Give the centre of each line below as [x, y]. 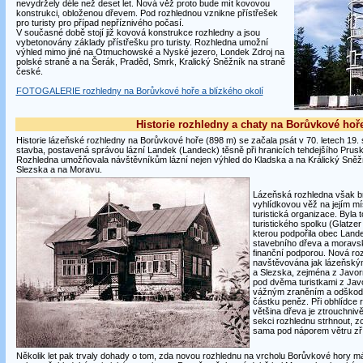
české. [29, 71]
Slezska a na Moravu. [59, 169]
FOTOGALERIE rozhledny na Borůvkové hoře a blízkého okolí [139, 91]
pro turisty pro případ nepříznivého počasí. [100, 23]
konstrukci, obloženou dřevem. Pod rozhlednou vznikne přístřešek [147, 13]
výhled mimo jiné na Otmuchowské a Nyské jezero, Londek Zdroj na [150, 52]
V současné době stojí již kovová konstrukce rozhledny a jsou [138, 32]
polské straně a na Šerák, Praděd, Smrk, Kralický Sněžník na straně [150, 62]
